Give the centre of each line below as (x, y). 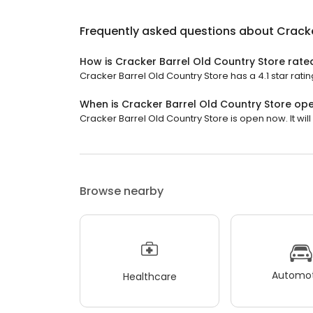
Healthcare (150, 276)
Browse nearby (122, 191)
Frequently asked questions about (178, 31)
